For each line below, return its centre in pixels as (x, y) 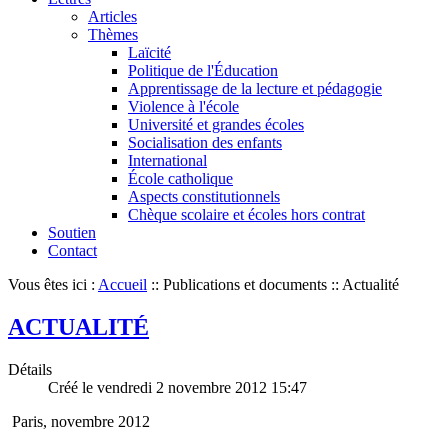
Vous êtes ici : (53, 284)
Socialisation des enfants (205, 142)
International (167, 160)
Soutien (72, 232)
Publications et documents (245, 284)
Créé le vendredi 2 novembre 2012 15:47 (177, 387)
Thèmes (113, 34)
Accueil (122, 284)
